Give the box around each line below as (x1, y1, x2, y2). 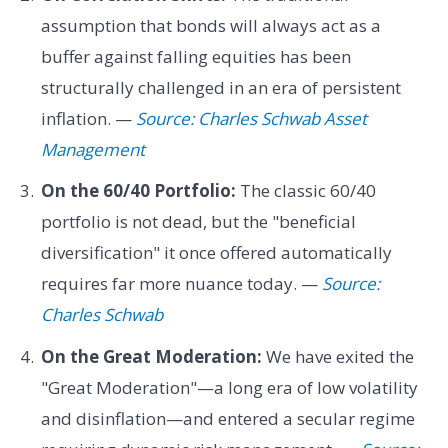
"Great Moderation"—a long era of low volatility (40, 375, 418, 399)
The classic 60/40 (235, 179, 376, 203)
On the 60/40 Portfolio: (40, 179, 236, 203)
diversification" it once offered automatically (40, 241, 392, 265)
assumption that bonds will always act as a (40, 13, 381, 37)
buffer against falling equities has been (40, 44, 351, 68)
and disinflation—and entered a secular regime (40, 406, 415, 430)
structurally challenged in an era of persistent (40, 75, 401, 99)
